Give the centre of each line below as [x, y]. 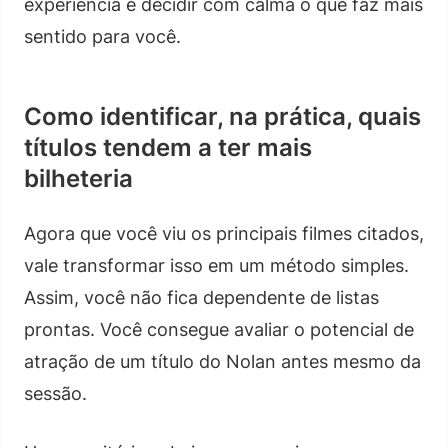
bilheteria [78, 178]
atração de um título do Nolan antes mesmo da [222, 361]
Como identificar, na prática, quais [222, 116]
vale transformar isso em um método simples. [216, 265]
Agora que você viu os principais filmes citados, [224, 233]
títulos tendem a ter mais [168, 147]
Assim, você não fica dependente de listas [201, 297]
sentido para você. [102, 36]
